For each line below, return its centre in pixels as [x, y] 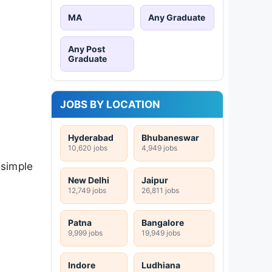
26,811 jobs [160, 190]
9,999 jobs [85, 233]
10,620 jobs [88, 148]
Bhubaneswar [170, 137]
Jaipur [155, 180]
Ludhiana [161, 265]
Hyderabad [91, 137]
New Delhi [89, 180]
